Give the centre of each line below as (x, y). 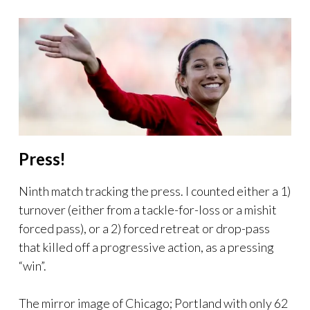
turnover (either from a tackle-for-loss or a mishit (148, 209)
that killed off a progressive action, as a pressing (146, 247)
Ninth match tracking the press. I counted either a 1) (155, 191)
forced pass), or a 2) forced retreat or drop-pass (144, 228)
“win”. (33, 265)
